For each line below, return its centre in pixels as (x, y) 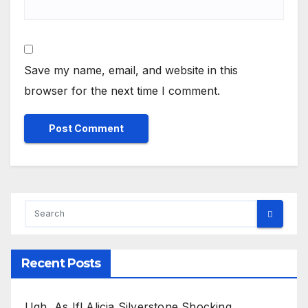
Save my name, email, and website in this (131, 70)
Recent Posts (61, 264)
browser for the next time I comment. (122, 91)
